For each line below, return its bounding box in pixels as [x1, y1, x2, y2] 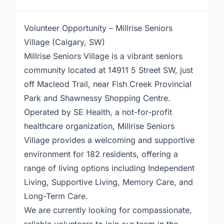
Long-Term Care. [24, 191, 88, 201]
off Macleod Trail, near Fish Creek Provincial [24, 79, 191, 89]
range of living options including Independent [24, 163, 194, 173]
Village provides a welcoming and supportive [24, 135, 194, 145]
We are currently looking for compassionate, [24, 205, 192, 215]
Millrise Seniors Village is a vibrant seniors [24, 51, 182, 61]
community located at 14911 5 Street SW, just [24, 65, 193, 75]
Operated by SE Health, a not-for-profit [24, 107, 172, 117]
